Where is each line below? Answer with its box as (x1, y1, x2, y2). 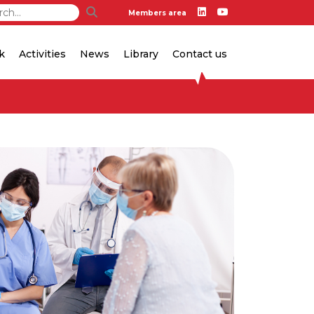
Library (123, 48, 158, 60)
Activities (19, 48, 66, 60)
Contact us (172, 48, 227, 60)
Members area (128, 8, 186, 18)
